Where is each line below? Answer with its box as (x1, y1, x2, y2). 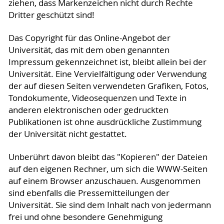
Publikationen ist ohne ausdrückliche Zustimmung (8, 116, 201, 127)
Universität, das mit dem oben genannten (8, 44, 169, 55)
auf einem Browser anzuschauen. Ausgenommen (8, 175, 200, 186)
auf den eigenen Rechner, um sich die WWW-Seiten (8, 163, 207, 174)
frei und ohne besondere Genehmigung (8, 211, 162, 222)
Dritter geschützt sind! (8, 9, 94, 20)
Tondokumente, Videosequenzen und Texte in (8, 92, 186, 103)
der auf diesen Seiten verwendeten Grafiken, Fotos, (8, 80, 208, 91)
